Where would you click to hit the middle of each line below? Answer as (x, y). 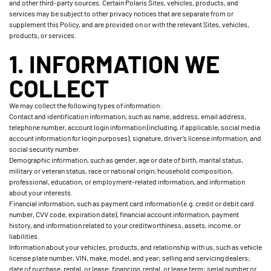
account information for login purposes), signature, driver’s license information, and (135, 138)
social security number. (45, 149)
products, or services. (43, 35)
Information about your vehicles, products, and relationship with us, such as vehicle (135, 247)
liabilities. (24, 236)
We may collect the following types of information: (86, 105)
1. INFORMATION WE (114, 64)
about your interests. (41, 192)
